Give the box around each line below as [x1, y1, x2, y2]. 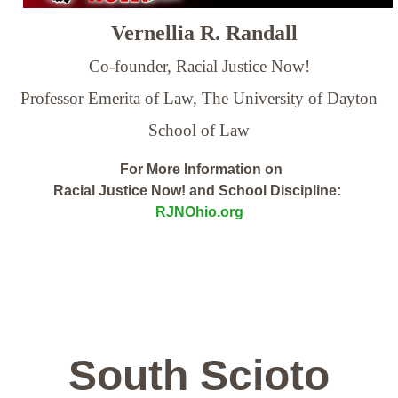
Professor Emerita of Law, [20, 88, 202, 107]
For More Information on [115, 161, 283, 177]
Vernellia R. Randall [106, 20, 298, 44]
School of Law [148, 120, 250, 139]
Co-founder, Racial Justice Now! [88, 56, 310, 76]
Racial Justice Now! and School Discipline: [53, 182, 345, 198]
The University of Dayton [202, 88, 378, 107]
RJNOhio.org [155, 203, 243, 219]
